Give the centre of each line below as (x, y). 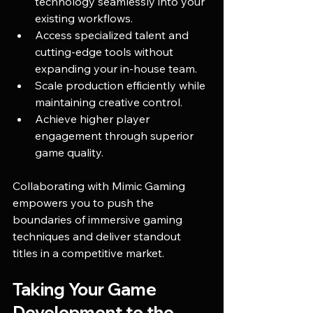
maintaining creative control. (109, 102)
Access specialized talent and (113, 35)
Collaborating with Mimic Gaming (100, 185)
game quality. (69, 152)
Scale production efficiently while (122, 85)
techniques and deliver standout (98, 236)
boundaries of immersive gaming (99, 219)
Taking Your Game (86, 289)
